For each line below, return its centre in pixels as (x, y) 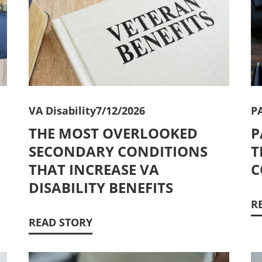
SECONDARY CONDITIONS (118, 151)
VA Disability (62, 111)
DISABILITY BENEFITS (101, 188)
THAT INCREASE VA (94, 170)
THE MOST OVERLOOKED (113, 133)
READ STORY (61, 223)
